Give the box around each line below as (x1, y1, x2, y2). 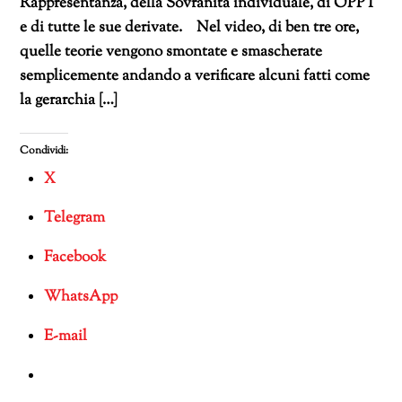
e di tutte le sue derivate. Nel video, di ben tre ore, (20, 16, 363, 39)
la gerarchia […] (20, 89, 118, 111)
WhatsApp (44, 285, 118, 308)
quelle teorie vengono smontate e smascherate (20, 40, 323, 63)
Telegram (44, 207, 106, 230)
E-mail (44, 325, 88, 347)
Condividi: (20, 142, 69, 159)
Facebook (44, 247, 107, 269)
